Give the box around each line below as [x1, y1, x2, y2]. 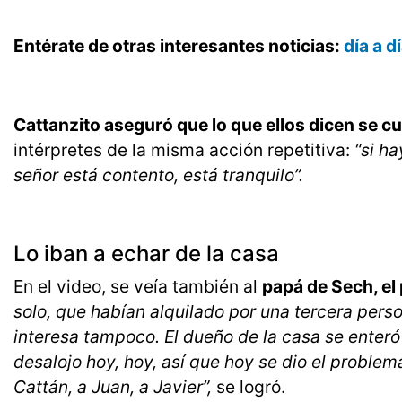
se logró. [212, 376, 285, 398]
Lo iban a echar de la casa [13, 240, 284, 267]
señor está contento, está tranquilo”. [13, 164, 308, 187]
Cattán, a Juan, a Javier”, [13, 376, 212, 398]
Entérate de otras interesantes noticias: [13, 35, 344, 57]
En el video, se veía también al [13, 275, 262, 298]
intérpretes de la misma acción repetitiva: [13, 139, 354, 162]
